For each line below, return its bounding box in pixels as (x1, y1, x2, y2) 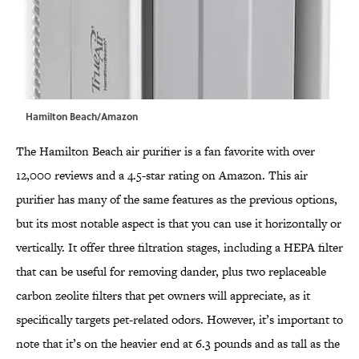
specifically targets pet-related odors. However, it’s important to (16, 311, 343, 329)
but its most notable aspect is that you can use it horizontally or (16, 215, 341, 232)
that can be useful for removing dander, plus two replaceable (16, 263, 326, 280)
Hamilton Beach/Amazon (26, 109, 138, 124)
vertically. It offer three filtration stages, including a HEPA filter (16, 239, 343, 256)
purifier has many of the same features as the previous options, (16, 191, 337, 208)
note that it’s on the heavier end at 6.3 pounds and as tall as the (16, 335, 340, 353)
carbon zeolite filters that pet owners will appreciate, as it (16, 287, 310, 305)
